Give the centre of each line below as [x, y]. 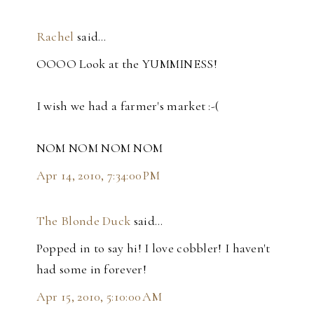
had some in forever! [91, 269]
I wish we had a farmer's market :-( [128, 106]
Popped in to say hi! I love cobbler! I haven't [153, 248]
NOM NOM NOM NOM [100, 148]
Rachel [55, 37]
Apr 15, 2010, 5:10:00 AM [99, 297]
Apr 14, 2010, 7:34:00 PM [98, 176]
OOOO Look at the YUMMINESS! [127, 64]
